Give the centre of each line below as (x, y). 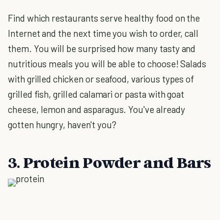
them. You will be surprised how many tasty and (102, 48)
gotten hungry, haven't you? (62, 124)
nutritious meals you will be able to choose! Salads (107, 64)
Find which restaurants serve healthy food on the (104, 18)
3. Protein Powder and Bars (110, 162)
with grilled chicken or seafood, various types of (101, 79)
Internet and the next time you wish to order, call (103, 33)
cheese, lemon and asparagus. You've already (96, 109)
